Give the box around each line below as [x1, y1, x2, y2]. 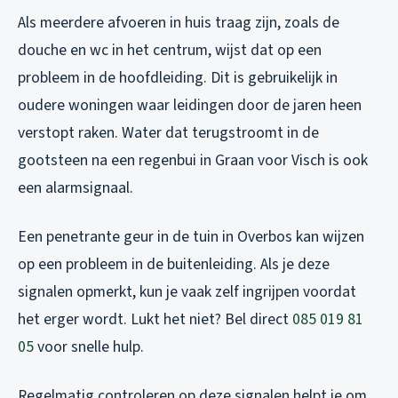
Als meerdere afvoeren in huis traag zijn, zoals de [18, 12, 339, 35]
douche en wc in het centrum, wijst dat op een [18, 39, 322, 62]
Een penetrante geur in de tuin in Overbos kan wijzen [18, 226, 364, 249]
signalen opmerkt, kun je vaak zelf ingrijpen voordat [18, 281, 356, 304]
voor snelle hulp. [34, 336, 144, 359]
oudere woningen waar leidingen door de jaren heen [18, 94, 362, 117]
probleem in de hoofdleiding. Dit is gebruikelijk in [18, 67, 338, 90]
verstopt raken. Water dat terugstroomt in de [18, 122, 319, 145]
